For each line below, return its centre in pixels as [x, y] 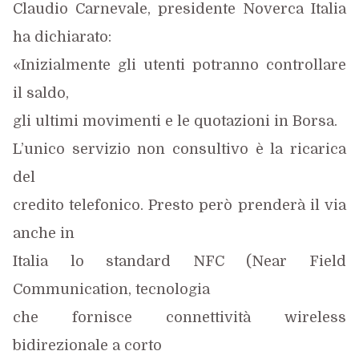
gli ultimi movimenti [87, 121]
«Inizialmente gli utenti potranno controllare [179, 65]
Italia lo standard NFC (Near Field [179, 261]
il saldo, [40, 93]
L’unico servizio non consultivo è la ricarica [179, 149]
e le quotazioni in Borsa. [251, 121]
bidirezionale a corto [87, 345]
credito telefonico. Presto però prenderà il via [179, 205]
